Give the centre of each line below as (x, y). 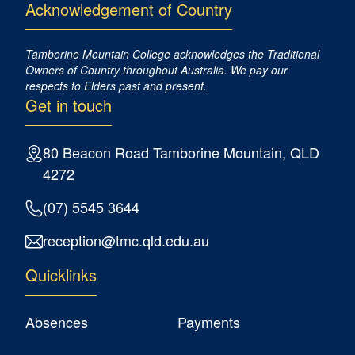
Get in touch (69, 105)
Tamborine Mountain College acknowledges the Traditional (172, 54)
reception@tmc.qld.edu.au (126, 240)
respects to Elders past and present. (116, 86)
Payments (209, 322)
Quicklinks (61, 275)
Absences (57, 322)
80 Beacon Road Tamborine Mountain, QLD (181, 152)
